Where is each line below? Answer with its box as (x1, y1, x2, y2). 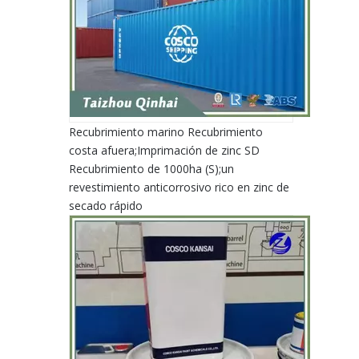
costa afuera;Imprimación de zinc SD (69, 143, 260, 158)
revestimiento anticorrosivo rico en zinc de (69, 179, 289, 195)
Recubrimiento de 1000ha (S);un (69, 161, 234, 176)
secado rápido (69, 198, 143, 213)
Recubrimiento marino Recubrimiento (69, 124, 263, 139)
